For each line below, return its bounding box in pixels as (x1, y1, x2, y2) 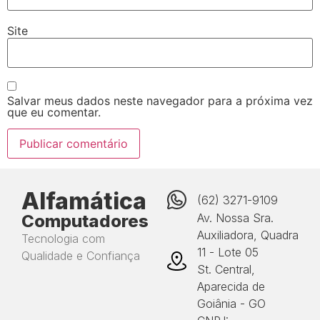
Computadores (21, 211, 149, 232)
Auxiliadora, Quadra (196, 228, 299, 243)
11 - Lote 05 (196, 245, 259, 260)
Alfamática (21, 187, 146, 216)
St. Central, (196, 262, 255, 277)
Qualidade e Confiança (21, 249, 140, 264)
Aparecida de (196, 279, 265, 294)
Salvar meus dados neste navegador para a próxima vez (7, 94, 313, 109)
